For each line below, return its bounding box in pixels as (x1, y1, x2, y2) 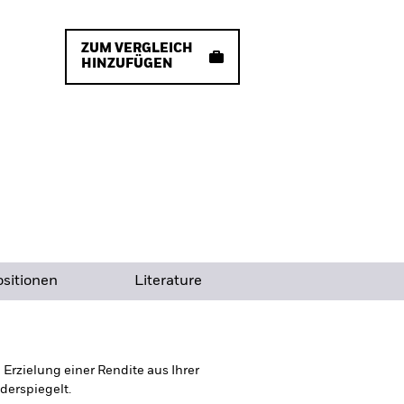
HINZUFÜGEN (81, 58, 173, 70)
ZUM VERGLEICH (81, 42, 193, 55)
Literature (134, 274, 202, 289)
